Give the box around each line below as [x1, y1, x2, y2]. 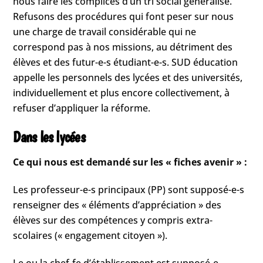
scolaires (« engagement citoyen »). [13, 228, 168, 242]
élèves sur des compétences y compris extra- [13, 213, 213, 227]
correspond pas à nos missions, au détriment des [13, 40, 233, 53]
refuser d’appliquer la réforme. [13, 101, 151, 114]
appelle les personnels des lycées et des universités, [13, 70, 243, 84]
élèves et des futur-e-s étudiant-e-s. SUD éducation [13, 55, 238, 69]
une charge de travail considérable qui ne [13, 25, 197, 38]
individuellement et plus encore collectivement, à [13, 86, 230, 99]
